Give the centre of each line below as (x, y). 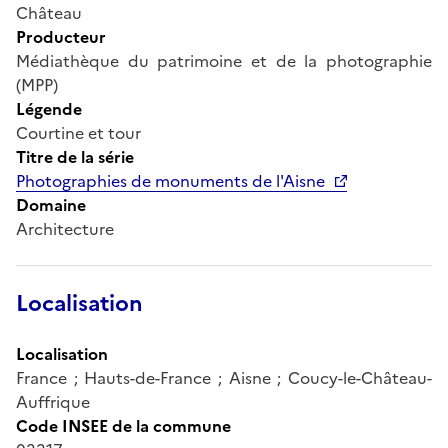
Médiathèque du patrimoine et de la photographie (224, 60)
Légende (49, 108)
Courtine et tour (78, 132)
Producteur (61, 36)
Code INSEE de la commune (123, 425)
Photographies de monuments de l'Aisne (170, 180)
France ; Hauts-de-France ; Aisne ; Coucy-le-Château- (224, 377)
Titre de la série (75, 156)
